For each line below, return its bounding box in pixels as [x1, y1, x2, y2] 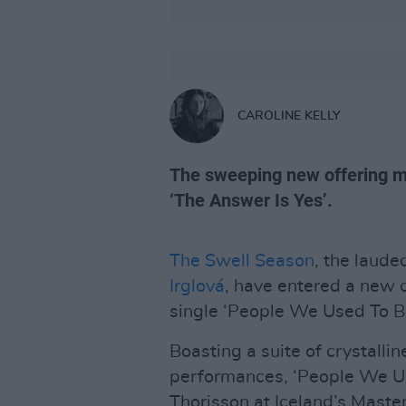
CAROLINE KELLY [237, 109, 341, 122]
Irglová [169, 277, 225, 295]
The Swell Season [169, 252, 314, 270]
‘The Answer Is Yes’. [169, 189, 333, 211]
